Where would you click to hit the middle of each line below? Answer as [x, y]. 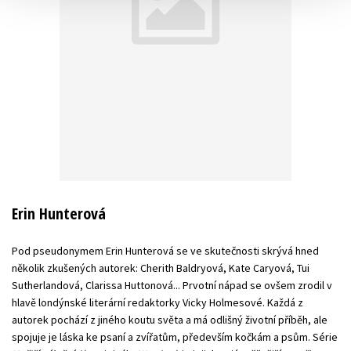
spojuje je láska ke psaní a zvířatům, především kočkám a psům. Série [175, 337]
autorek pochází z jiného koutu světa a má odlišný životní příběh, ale [170, 319]
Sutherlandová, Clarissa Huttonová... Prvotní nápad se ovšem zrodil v [172, 285]
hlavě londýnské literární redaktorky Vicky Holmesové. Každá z [157, 302]
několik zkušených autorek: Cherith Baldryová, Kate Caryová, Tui [161, 268]
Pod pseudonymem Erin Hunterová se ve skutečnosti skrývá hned [165, 250]
